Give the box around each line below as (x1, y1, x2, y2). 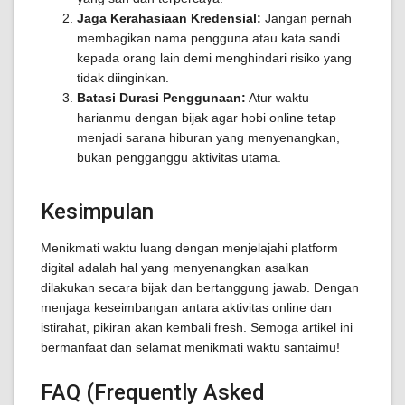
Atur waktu (246, 90, 309, 105)
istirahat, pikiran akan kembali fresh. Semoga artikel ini (41, 320, 353, 334)
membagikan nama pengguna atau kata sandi (77, 31, 340, 45)
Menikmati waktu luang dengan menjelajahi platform (41, 240, 338, 255)
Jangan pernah (261, 11, 352, 25)
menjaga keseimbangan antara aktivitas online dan (41, 300, 332, 315)
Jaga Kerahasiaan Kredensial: (77, 11, 261, 25)
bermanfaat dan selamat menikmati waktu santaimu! (41, 340, 340, 354)
